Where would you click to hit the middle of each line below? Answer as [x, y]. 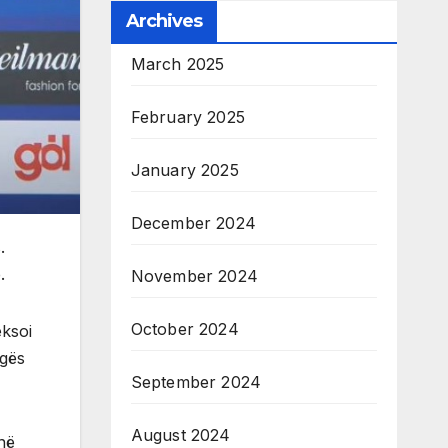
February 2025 [188, 117]
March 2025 [177, 64]
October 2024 [184, 329]
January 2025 [184, 170]
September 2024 [196, 382]
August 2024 [180, 435]
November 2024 [194, 276]
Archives [164, 21]
